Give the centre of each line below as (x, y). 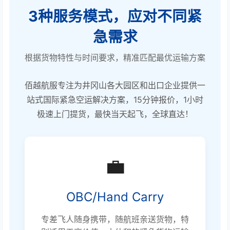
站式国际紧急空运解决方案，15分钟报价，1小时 (115, 100)
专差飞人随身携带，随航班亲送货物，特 (115, 219)
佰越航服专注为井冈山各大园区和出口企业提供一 (115, 85)
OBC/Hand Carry (115, 197)
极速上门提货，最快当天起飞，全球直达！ (115, 114)
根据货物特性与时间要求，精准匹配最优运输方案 (115, 58)
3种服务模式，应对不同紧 (115, 16)
